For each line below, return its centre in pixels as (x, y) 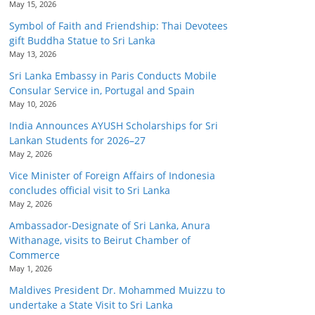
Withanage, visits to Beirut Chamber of (100, 240)
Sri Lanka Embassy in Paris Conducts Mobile (113, 76)
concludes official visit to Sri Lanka (90, 190)
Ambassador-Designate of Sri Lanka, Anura (110, 225)
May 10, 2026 (33, 104)
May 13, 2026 (33, 54)
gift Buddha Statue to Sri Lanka (82, 40)
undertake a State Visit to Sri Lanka (91, 305)
